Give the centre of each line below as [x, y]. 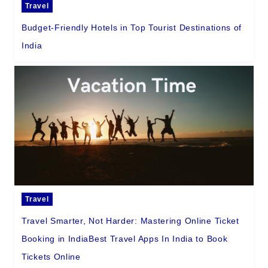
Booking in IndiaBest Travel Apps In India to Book [125, 239]
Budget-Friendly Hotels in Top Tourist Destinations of [132, 28]
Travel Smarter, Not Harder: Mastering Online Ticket [130, 221]
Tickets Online [51, 257]
